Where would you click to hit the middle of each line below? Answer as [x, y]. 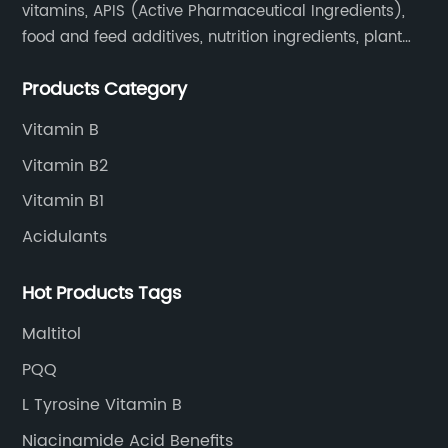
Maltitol [52, 334]
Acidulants [65, 236]
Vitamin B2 [65, 165]
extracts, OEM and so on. [113, 63]
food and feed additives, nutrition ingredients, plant [212, 37]
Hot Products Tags [102, 293]
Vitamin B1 [63, 201]
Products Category [105, 89]
